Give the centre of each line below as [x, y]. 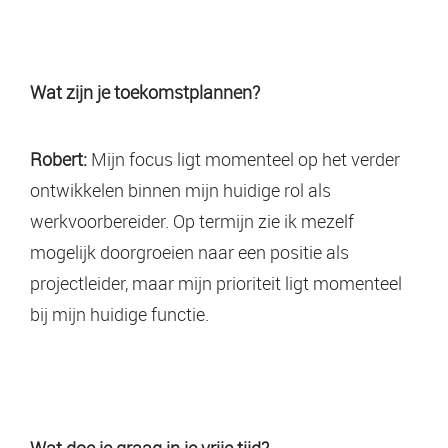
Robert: [58, 158]
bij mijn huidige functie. [119, 313]
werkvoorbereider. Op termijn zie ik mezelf [192, 220]
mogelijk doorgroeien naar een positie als [189, 251]
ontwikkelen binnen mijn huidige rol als [180, 189]
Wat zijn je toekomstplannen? [145, 91]
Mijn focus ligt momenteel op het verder [243, 158]
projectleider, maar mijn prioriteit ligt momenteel [216, 282]
